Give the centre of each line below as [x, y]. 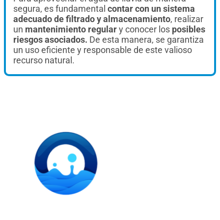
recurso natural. [44, 60]
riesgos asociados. [50, 40]
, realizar [187, 19]
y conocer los [144, 29]
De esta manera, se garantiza [146, 40]
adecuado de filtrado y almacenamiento [92, 19]
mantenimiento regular [71, 29]
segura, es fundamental [60, 9]
